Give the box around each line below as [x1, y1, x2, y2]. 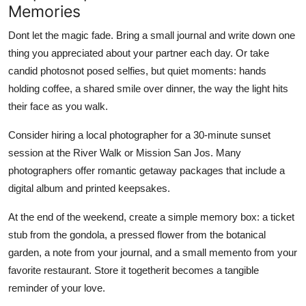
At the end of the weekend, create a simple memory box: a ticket [8, 210, 294, 223]
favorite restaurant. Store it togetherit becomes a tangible [8, 264, 259, 276]
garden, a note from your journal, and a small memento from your [8, 246, 297, 258]
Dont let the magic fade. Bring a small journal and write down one [8, 29, 295, 41]
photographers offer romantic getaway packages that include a [8, 164, 285, 176]
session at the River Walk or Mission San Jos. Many [8, 146, 241, 158]
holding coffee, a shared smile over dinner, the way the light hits [8, 82, 288, 94]
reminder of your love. [8, 281, 105, 294]
